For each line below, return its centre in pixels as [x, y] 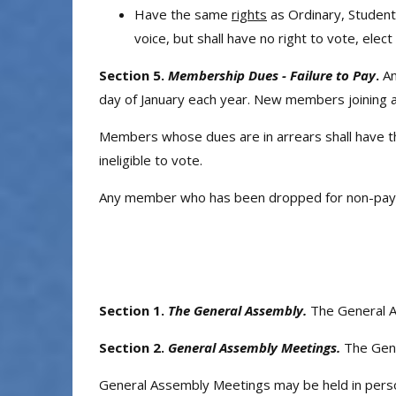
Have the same [183, 14]
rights [249, 14]
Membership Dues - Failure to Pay [272, 75]
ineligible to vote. [151, 160]
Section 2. [133, 348]
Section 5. [133, 75]
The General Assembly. [239, 311]
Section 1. [133, 311]
